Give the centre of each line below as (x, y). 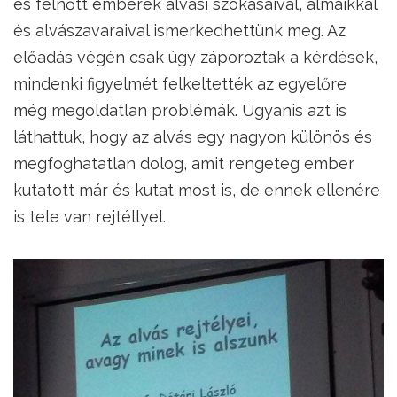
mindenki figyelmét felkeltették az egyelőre (180, 84)
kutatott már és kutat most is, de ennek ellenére (197, 190)
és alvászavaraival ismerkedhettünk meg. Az (179, 31)
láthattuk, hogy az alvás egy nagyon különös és (193, 137)
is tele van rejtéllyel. (90, 217)
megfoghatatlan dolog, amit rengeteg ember (184, 163)
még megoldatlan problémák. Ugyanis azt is (180, 110)
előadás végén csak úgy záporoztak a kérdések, (195, 57)
